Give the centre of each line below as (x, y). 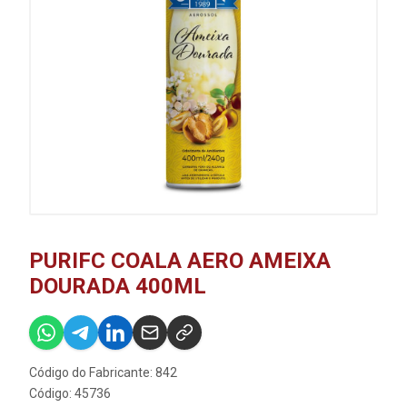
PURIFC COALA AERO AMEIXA (180, 261)
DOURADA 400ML (118, 286)
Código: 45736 (70, 393)
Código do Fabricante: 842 (103, 372)
